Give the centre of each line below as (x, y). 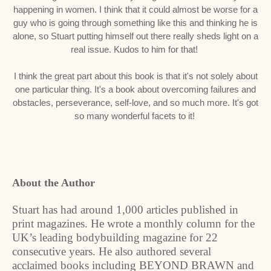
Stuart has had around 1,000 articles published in (125, 210)
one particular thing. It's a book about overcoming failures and (135, 89)
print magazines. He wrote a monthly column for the (133, 224)
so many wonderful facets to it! (135, 116)
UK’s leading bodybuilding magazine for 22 (115, 237)
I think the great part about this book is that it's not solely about (135, 76)
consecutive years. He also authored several (112, 251)
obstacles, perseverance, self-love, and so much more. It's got (135, 103)
